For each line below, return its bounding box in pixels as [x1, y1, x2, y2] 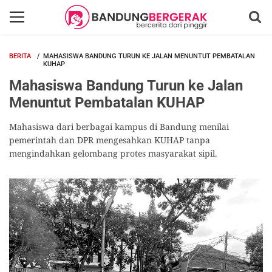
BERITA [9, 52, 31, 60]
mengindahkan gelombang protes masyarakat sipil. [9, 148, 217, 159]
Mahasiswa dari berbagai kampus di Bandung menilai [9, 121, 229, 132]
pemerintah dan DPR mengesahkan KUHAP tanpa [9, 134, 210, 146]
